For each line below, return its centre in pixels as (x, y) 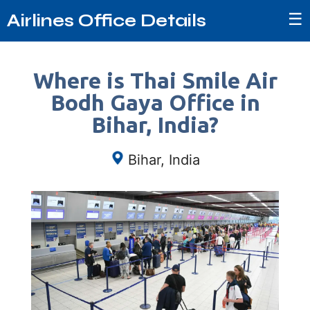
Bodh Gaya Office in (155, 102)
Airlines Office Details (107, 20)
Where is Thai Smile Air (155, 80)
